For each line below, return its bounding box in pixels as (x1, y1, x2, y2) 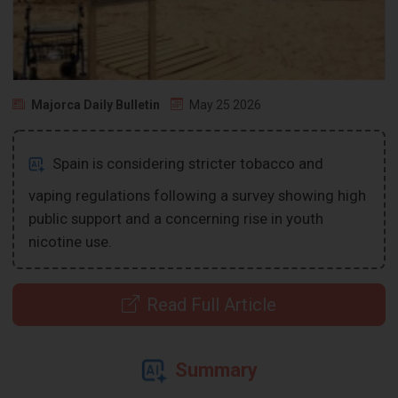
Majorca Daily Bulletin (31, 97, 161, 112)
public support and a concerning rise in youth (28, 209, 324, 227)
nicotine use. (28, 232, 113, 251)
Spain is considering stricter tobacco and (49, 154, 324, 172)
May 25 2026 (189, 97, 262, 112)
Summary (174, 358, 258, 381)
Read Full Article (147, 293, 276, 315)
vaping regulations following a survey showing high (28, 186, 367, 204)
